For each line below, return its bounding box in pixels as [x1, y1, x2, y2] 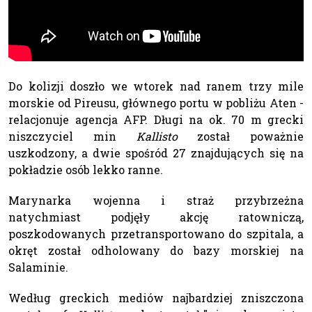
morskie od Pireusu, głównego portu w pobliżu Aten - [8, 95, 304, 111]
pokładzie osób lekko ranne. [8, 162, 163, 178]
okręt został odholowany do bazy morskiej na [8, 243, 304, 258]
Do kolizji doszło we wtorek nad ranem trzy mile [8, 79, 304, 94]
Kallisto [136, 129, 178, 144]
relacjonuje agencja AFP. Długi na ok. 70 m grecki [8, 112, 304, 127]
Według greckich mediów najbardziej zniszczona [8, 290, 304, 306]
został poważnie [177, 129, 304, 144]
